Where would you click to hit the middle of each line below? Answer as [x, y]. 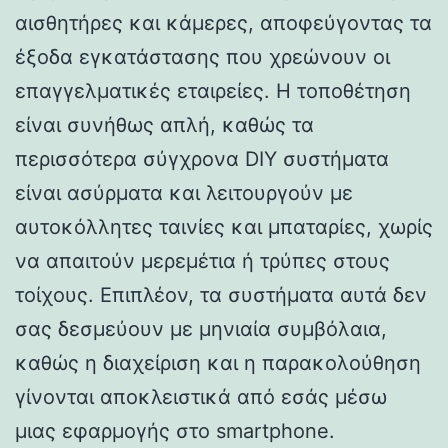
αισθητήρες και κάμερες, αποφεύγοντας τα [223, 22]
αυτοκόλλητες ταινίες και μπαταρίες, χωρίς [224, 226]
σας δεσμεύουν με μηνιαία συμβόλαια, [201, 328]
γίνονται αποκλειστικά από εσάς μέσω [201, 396]
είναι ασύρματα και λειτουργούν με [184, 192]
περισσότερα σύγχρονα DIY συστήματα [202, 158]
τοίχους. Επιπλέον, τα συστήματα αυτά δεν [221, 294]
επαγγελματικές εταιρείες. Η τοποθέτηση [213, 90]
